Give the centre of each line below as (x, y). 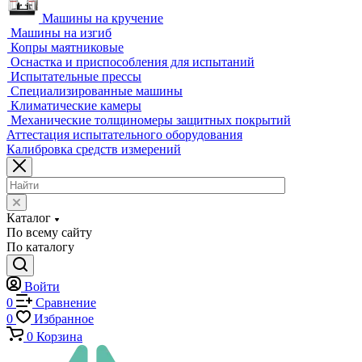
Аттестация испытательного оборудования (124, 203)
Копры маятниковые (67, 116)
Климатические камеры (76, 174)
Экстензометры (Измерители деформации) (158, 16)
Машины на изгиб (61, 101)
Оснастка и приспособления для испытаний (133, 130)
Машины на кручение (103, 87)
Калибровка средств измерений (94, 218)
